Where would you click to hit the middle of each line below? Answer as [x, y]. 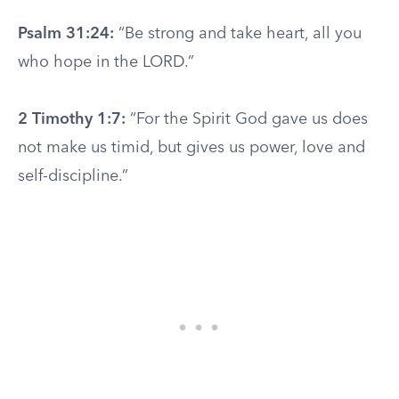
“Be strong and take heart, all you [238, 34]
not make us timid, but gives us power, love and [191, 148]
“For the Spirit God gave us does [247, 119]
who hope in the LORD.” [106, 62]
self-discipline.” [73, 176]
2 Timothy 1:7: [72, 119]
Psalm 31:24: [66, 34]
